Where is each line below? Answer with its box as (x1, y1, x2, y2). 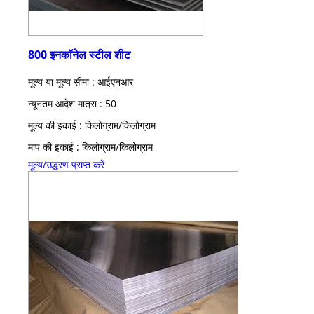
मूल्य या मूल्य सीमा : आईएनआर (28, 74, 133, 88)
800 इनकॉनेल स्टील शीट (28, 46, 130, 62)
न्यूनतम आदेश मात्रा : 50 (28, 96, 116, 110)
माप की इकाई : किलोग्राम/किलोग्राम (28, 139, 153, 153)
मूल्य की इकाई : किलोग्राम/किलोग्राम (28, 118, 156, 132)
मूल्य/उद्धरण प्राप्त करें (28, 157, 104, 171)
